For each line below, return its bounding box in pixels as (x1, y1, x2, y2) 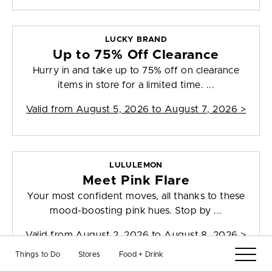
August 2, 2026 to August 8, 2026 (75, 230, 238, 240)
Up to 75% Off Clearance (52, 49, 219, 62)
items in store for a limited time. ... (57, 80, 215, 90)
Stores (78, 251, 101, 258)
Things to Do (15, 251, 61, 258)
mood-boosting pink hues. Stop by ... (50, 206, 222, 216)
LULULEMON (109, 161, 163, 170)
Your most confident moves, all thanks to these (27, 191, 245, 202)
